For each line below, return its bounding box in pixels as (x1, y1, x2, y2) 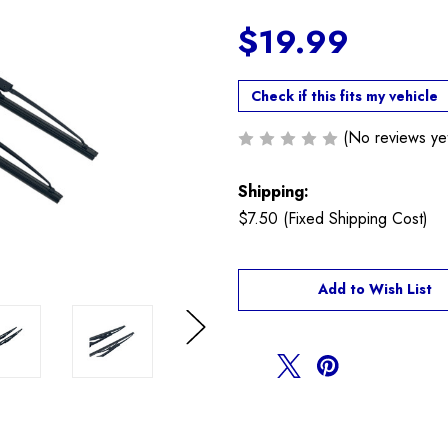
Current (238, 254, 298, 278)
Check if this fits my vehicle (251, 85, 438, 106)
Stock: (238, 278, 286, 302)
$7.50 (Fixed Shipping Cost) (238, 206, 428, 230)
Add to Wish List (318, 278, 433, 299)
